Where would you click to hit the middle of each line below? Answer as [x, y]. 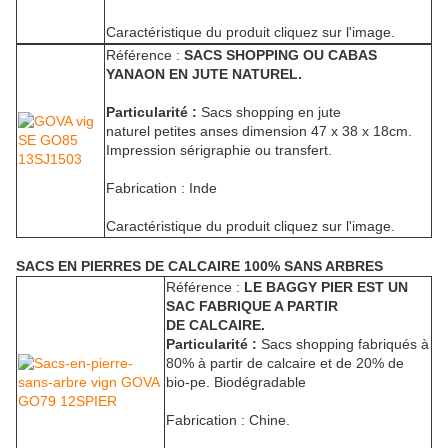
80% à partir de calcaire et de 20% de [285, 363]
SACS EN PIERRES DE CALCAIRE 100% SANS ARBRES [199, 266]
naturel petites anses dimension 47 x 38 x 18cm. [259, 131]
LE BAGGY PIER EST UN [326, 287]
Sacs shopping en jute [269, 112]
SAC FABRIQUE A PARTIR [252, 306]
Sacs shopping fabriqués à [343, 344]
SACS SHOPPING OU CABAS [280, 55]
